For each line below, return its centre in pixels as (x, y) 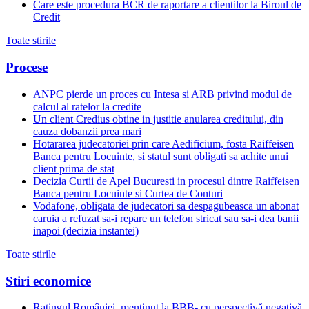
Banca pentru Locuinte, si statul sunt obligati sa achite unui (161, 156)
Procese (27, 68)
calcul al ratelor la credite (87, 106)
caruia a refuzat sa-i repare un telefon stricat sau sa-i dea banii (166, 218)
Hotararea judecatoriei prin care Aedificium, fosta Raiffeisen (163, 143)
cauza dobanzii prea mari (87, 131)
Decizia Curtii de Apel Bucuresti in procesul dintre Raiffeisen (166, 181)
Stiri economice (48, 281)
